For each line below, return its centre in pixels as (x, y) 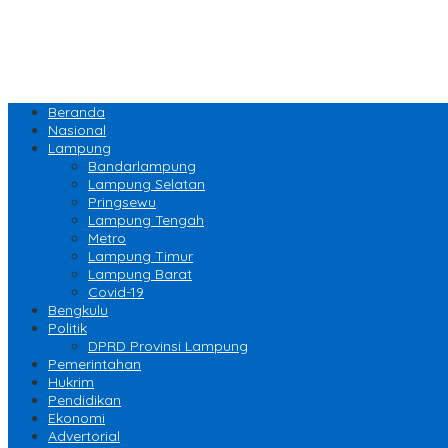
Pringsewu (122, 202)
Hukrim (71, 382)
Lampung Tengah (146, 220)
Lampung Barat (140, 274)
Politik (67, 328)
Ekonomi (76, 418)
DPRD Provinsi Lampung (168, 346)
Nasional (77, 130)
